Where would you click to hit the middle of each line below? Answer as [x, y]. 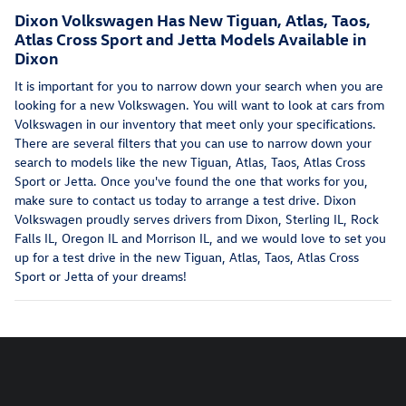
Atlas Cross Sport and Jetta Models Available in [190, 38]
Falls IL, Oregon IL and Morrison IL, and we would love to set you [200, 238]
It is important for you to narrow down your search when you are [199, 86]
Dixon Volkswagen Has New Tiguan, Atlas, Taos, [193, 19]
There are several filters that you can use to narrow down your [193, 143]
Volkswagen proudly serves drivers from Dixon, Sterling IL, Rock [197, 219]
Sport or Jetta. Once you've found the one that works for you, [191, 181]
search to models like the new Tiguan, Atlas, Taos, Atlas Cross [190, 162]
